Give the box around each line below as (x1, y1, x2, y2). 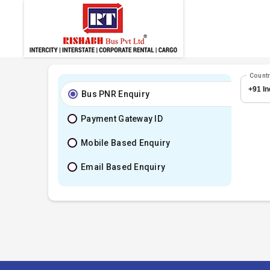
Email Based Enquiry (81, 162, 166, 172)
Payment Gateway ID (81, 114, 163, 124)
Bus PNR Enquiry (81, 89, 150, 99)
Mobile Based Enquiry (81, 138, 171, 148)
